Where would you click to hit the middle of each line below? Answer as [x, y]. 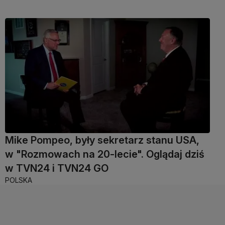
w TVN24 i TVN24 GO [57, 168]
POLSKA [19, 180]
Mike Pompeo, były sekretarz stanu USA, [102, 140]
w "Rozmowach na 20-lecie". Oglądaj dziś [105, 154]
